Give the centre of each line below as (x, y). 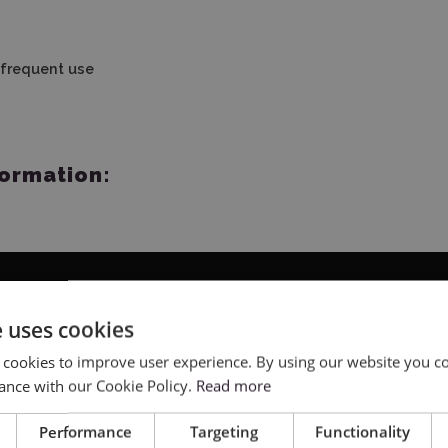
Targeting (224, 431)
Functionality (362, 431)
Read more (233, 385)
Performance (86, 431)
